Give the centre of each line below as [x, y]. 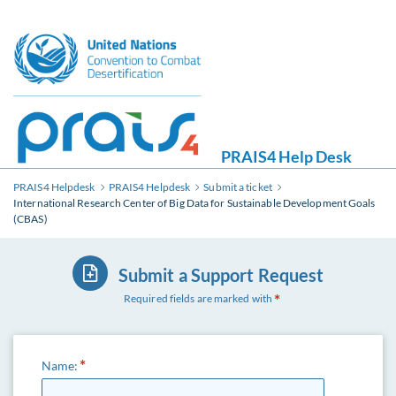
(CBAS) [30, 219]
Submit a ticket [238, 187]
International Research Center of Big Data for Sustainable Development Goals [194, 203]
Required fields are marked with [198, 298]
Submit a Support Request [221, 275]
